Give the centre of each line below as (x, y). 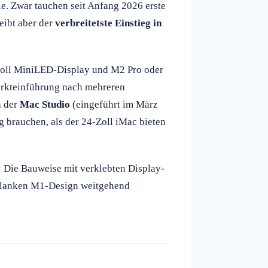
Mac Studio (45, 104)
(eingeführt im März (114, 104)
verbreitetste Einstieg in (108, 23)
